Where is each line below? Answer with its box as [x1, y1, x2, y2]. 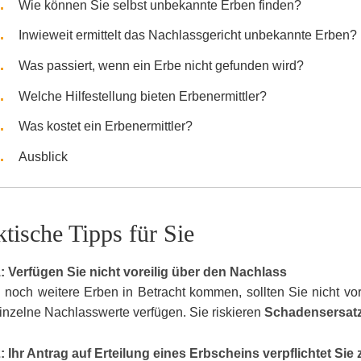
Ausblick [18, 149, 68, 164]
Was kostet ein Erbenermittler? [18, 119, 193, 134]
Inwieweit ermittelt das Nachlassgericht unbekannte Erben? [18, 28, 357, 43]
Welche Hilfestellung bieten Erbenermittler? [18, 89, 267, 103]
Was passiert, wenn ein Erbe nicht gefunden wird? [18, 59, 304, 73]
